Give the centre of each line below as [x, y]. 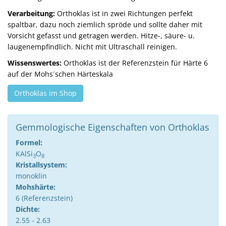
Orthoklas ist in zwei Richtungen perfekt [124, 13]
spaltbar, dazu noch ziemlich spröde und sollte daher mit [105, 24]
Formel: [29, 143]
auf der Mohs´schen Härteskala [60, 74]
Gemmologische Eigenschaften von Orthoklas [112, 127]
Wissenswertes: [35, 63]
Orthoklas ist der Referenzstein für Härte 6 [135, 63]
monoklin [31, 176]
